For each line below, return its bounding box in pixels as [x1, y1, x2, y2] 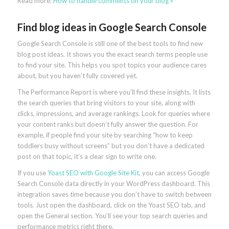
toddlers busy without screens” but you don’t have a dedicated [17, 142, 204, 150]
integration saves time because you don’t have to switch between [17, 190, 212, 199]
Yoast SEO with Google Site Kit [47, 169, 139, 177]
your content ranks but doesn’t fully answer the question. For [17, 120, 198, 129]
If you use [17, 169, 48, 177]
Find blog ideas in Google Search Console [17, 21, 207, 34]
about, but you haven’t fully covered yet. [17, 72, 138, 80]
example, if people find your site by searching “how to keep [17, 131, 193, 140]
